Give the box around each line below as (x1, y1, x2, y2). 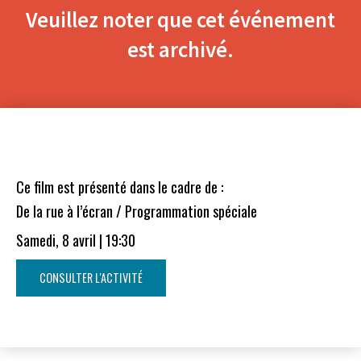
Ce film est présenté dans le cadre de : (16, 176, 223, 197)
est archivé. (127, 35, 234, 63)
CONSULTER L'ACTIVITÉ (39, 269, 143, 287)
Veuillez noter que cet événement (26, 6, 335, 33)
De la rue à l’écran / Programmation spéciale (23, 201, 257, 222)
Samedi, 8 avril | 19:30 (23, 230, 135, 251)
